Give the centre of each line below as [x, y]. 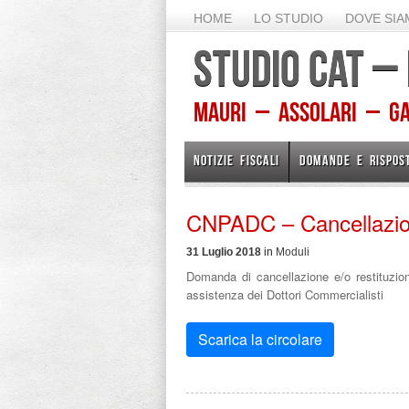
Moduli [293, 252]
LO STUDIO [288, 18]
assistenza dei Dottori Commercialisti [285, 294]
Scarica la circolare [260, 339]
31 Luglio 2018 [224, 252]
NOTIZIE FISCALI [236, 160]
